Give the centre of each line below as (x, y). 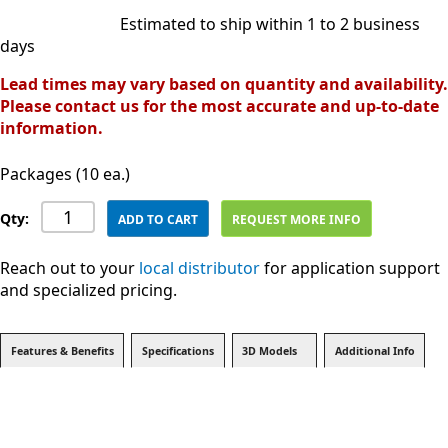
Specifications (177, 350)
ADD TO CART (158, 219)
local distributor (199, 268)
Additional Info (374, 350)
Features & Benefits (62, 350)
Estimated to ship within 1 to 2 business (270, 24)
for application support (350, 268)
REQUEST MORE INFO (297, 219)
